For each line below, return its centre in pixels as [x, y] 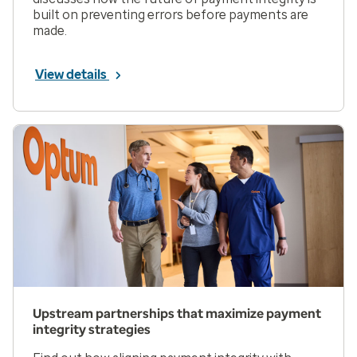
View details [72, 75]
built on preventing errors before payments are [171, 15]
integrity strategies [92, 329]
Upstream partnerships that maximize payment [177, 313]
